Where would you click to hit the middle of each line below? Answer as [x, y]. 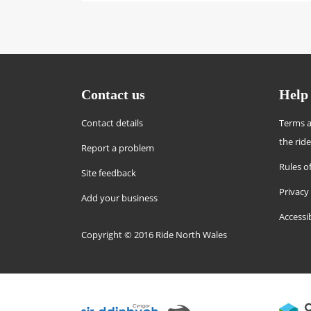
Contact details [112, 123]
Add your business [119, 198]
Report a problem [118, 148]
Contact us [113, 94]
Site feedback [109, 173]
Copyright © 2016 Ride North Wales [154, 235]
